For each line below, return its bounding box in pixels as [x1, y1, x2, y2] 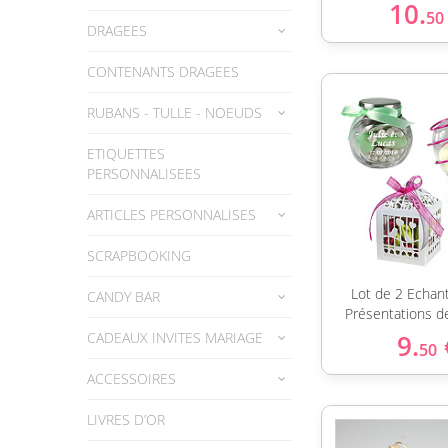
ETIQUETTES [87, 144, 165, 163]
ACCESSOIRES [87, 369, 176, 388]
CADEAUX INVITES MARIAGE [87, 328, 263, 347]
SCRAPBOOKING [87, 246, 191, 265]
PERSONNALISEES [87, 164, 201, 183]
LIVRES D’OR [87, 410, 165, 429]
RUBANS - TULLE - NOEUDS [87, 103, 262, 122]
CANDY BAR [87, 287, 160, 306]
